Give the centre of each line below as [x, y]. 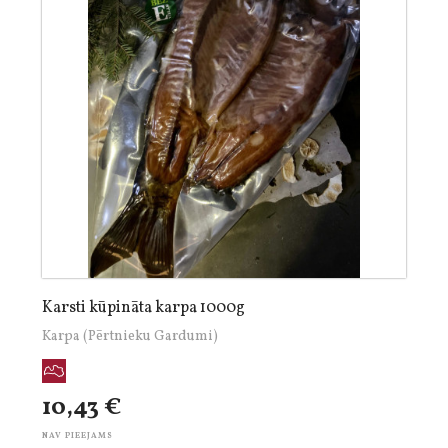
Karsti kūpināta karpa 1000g [143, 308]
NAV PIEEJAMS [77, 436]
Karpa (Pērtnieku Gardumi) [130, 336]
